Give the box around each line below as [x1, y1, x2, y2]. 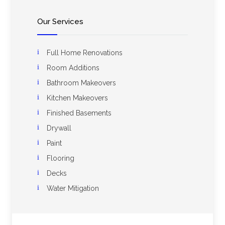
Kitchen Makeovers [47, 94, 108, 102]
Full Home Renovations [47, 49, 123, 57]
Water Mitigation [47, 184, 99, 193]
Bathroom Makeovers [47, 79, 116, 87]
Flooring [47, 154, 74, 163]
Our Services [37, 17, 83, 27]
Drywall [47, 124, 71, 133]
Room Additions [47, 64, 99, 72]
